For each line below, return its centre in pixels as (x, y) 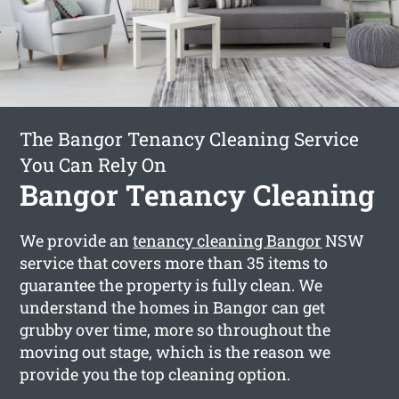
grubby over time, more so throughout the (175, 329)
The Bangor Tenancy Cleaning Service (190, 138)
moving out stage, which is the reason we (175, 351)
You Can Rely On (94, 164)
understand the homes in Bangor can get (173, 307)
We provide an (77, 240)
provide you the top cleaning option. (155, 374)
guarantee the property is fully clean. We (171, 285)
